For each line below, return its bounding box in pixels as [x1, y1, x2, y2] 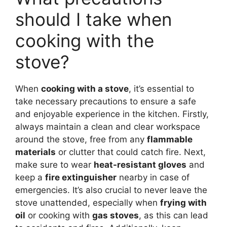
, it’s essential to [129, 83, 194, 94]
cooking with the [15, 29, 154, 51]
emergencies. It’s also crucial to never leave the [15, 184, 207, 195]
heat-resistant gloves [94, 159, 186, 170]
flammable [147, 134, 193, 144]
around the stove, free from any [15, 134, 147, 144]
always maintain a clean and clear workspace [15, 121, 200, 132]
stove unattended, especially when [15, 197, 160, 208]
